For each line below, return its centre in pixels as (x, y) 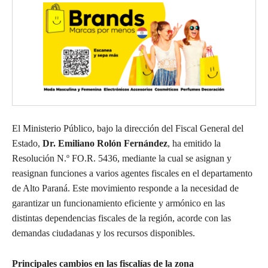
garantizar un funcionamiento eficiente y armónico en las (118, 203)
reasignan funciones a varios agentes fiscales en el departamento (132, 173)
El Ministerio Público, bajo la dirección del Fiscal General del (128, 128)
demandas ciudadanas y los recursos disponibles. (103, 233)
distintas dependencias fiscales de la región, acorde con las (121, 218)
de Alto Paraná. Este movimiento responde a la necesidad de (125, 188)
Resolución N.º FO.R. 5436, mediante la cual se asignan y (122, 158)
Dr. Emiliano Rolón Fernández (105, 143)
